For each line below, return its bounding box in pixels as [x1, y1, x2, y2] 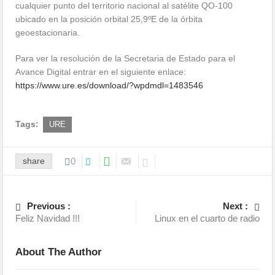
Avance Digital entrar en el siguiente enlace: [15, 67, 187, 77]
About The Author [15, 246, 103, 258]
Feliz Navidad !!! [15, 213, 80, 223]
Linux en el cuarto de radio [154, 213, 260, 223]
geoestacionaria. [15, 28, 80, 37]
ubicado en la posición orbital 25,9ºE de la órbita [15, 14, 203, 24]
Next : [222, 201, 248, 211]
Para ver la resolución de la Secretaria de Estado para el [15, 53, 236, 63]
